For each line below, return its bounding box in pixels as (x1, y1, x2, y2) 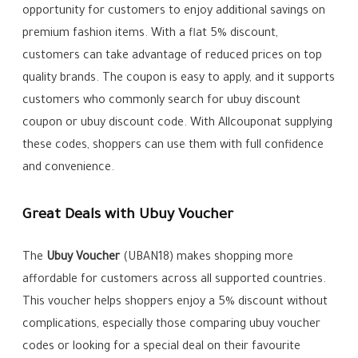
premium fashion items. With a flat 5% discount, (22, 28, 279, 42)
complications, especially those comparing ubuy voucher (22, 319, 321, 332)
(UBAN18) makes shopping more (120, 252, 294, 265)
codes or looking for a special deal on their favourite (22, 341, 301, 355)
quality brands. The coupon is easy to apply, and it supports (22, 73, 336, 86)
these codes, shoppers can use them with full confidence (22, 140, 324, 153)
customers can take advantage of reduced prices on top (22, 50, 323, 64)
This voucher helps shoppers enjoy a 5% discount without (22, 296, 328, 310)
